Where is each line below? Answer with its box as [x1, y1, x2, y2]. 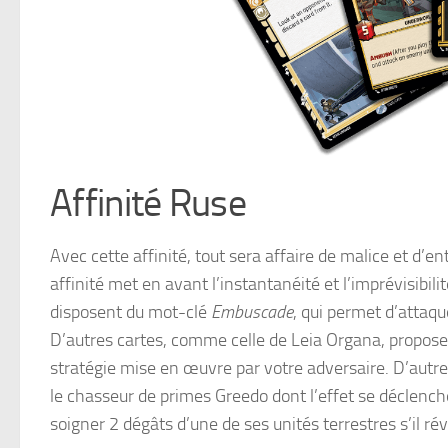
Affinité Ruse [50, 179, 246, 226]
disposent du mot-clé [50, 300, 211, 323]
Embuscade [211, 300, 293, 323]
